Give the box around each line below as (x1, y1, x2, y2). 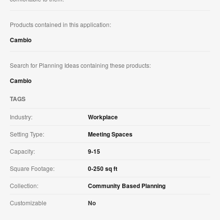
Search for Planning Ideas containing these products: (10, 60, 151, 69)
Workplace (88, 112, 118, 121)
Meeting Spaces (88, 129, 133, 138)
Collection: (10, 181, 38, 190)
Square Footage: (10, 164, 55, 172)
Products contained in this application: (10, 20, 111, 28)
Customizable (10, 198, 47, 207)
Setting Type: (10, 129, 44, 138)
